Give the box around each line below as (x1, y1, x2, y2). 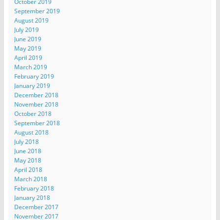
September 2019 (14, 7, 60, 16)
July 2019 (14, 26, 39, 34)
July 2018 (14, 137, 39, 146)
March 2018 (14, 175, 47, 184)
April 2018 (14, 165, 42, 174)
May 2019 (14, 44, 41, 53)
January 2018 (14, 193, 50, 202)
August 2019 (14, 16, 49, 25)
